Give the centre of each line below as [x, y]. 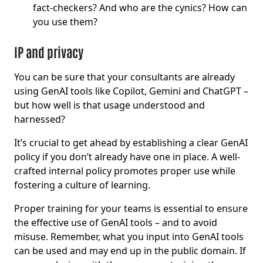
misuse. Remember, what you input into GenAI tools [129, 237]
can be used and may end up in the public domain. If [130, 251]
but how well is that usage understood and [109, 105]
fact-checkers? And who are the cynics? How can [140, 8]
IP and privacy [49, 52]
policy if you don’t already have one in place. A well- [127, 157]
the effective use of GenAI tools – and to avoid [116, 223]
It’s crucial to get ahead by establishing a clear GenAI [131, 143]
